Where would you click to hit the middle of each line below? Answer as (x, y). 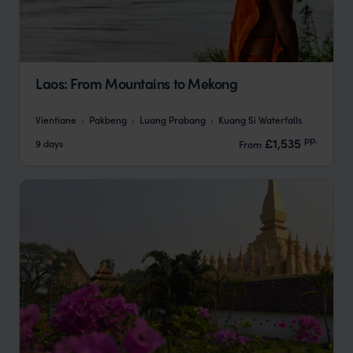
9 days (49, 143)
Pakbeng (108, 119)
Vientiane (56, 119)
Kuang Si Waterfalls (260, 119)
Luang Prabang (173, 119)
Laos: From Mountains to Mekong (137, 83)
